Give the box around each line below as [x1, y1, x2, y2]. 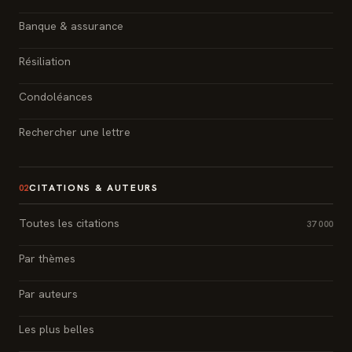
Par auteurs [19, 286, 78, 301]
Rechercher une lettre [19, 124, 130, 139]
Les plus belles [19, 321, 94, 336]
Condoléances [19, 89, 93, 104]
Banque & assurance [19, 18, 123, 33]
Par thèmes [19, 251, 75, 266]
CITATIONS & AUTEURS [28, 181, 159, 194]
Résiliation [19, 53, 71, 68]
